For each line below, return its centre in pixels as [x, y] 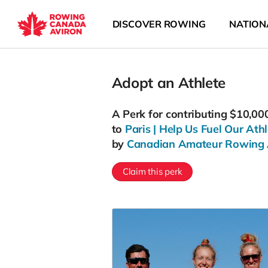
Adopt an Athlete [168, 83]
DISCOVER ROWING [159, 24]
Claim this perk [152, 171]
